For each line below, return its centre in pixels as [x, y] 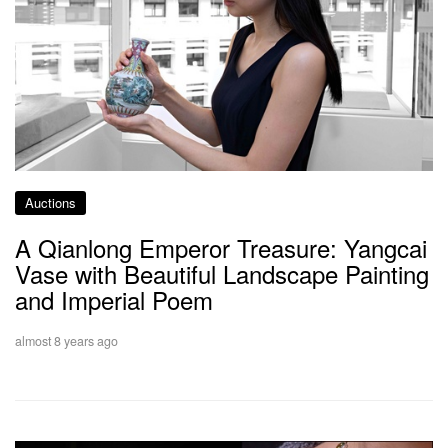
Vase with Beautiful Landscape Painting [222, 273]
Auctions [50, 202]
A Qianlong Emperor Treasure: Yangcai [221, 247]
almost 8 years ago [66, 340]
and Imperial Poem [114, 299]
